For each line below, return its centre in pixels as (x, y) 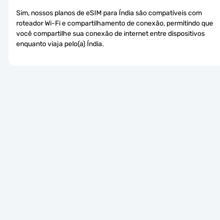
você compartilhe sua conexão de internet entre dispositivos (110, 33)
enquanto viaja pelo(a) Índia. (60, 44)
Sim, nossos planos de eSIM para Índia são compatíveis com (109, 13)
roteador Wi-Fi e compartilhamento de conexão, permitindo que (115, 23)
